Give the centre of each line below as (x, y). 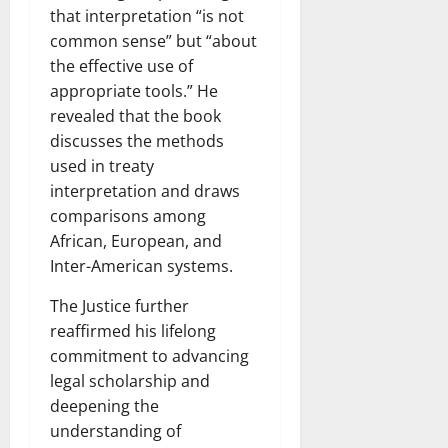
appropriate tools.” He (134, 91)
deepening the (104, 406)
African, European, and (136, 241)
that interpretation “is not (147, 16)
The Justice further (119, 306)
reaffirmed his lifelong (133, 331)
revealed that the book (135, 116)
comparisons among (128, 216)
